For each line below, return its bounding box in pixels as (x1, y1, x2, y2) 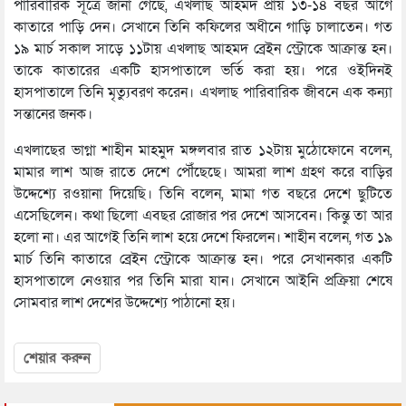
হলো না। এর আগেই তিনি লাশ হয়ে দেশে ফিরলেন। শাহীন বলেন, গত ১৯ (14, 227, 392, 248)
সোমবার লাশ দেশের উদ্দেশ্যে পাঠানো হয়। (14, 293, 236, 314)
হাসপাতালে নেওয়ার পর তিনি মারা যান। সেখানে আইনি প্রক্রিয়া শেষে (14, 271, 392, 292)
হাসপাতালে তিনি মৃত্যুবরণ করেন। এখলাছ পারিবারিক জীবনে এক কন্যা (14, 82, 392, 103)
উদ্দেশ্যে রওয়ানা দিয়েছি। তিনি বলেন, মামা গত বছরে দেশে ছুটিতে (14, 184, 392, 205)
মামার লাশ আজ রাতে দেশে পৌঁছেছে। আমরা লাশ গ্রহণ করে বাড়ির (14, 162, 392, 183)
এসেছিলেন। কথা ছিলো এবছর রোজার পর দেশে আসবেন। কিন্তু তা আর (14, 206, 392, 227)
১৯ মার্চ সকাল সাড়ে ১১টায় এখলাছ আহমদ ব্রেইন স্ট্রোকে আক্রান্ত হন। (14, 39, 392, 60)
